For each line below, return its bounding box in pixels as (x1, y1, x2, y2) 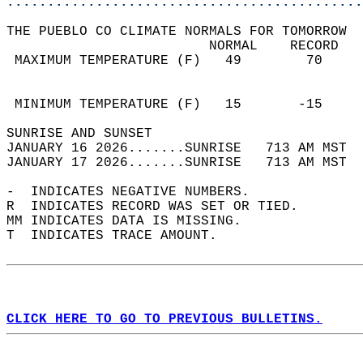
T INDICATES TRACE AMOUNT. (6, 228, 233, 243)
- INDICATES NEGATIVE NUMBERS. (6, 185, 266, 199)
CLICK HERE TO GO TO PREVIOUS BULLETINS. (6, 312, 322, 327)
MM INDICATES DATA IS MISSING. (6, 214, 258, 228)
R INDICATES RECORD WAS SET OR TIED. (6, 199, 314, 214)
